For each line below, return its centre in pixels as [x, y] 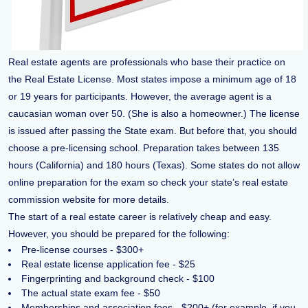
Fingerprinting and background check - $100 [118, 279]
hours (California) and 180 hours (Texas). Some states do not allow [154, 165]
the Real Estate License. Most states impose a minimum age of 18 [152, 79]
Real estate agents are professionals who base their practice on [147, 62]
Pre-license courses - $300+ [82, 250]
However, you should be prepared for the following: [119, 234]
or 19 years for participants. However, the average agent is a [140, 97]
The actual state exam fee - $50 [91, 293]
